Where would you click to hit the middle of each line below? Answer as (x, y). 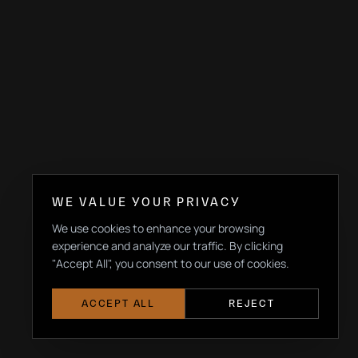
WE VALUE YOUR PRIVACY (146, 202)
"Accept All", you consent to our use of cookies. (171, 263)
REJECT (252, 303)
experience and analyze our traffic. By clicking (167, 246)
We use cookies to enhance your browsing (158, 228)
